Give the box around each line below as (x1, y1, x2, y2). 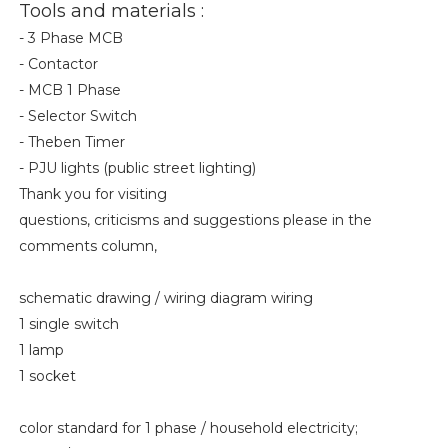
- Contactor (18, 54, 98, 73)
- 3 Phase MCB (18, 28, 123, 47)
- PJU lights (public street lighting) (18, 158, 256, 177)
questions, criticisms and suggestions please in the (18, 210, 372, 229)
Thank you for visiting (18, 184, 167, 203)
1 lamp (18, 340, 64, 359)
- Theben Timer (18, 132, 125, 151)
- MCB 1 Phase (18, 80, 121, 99)
